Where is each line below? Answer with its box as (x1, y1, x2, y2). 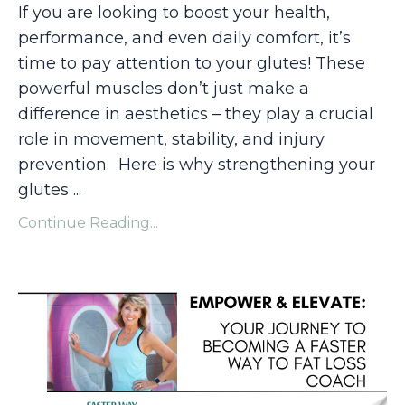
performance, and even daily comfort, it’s (18, 28, 351, 49)
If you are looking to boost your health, (18, 3, 330, 24)
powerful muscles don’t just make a (18, 79, 309, 99)
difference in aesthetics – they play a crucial (18, 104, 373, 125)
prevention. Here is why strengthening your (18, 155, 375, 175)
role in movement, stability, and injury (18, 129, 325, 150)
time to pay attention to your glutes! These (18, 53, 365, 74)
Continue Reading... (18, 214, 158, 232)
